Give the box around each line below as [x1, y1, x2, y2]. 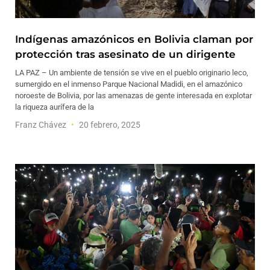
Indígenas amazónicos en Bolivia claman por [15, 33, 253, 45]
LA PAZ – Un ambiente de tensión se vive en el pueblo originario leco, [15, 68, 248, 77]
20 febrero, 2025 [77, 120, 140, 130]
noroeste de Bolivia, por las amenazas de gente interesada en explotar [15, 91, 252, 100]
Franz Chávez [15, 120, 68, 130]
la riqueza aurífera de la [15, 102, 94, 111]
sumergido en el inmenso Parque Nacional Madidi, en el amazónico [15, 80, 242, 89]
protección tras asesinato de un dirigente [15, 48, 236, 60]
